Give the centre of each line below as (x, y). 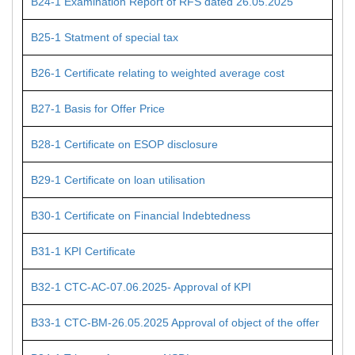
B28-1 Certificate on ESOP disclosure (124, 144)
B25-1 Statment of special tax (105, 37)
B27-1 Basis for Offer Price (98, 109)
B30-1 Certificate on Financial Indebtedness (141, 216)
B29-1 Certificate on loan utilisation (118, 180)
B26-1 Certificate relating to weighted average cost (158, 73)
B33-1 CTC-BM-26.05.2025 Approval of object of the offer (175, 323)
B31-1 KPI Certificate (83, 251)
